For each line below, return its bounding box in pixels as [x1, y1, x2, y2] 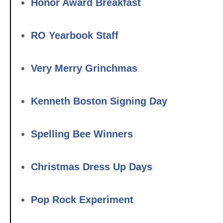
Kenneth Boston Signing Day [31, 95, 167, 107]
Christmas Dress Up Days [31, 161, 152, 172]
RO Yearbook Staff [31, 29, 118, 41]
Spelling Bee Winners [31, 128, 133, 139]
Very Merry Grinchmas [31, 62, 137, 74]
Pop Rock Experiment [31, 194, 133, 205]
